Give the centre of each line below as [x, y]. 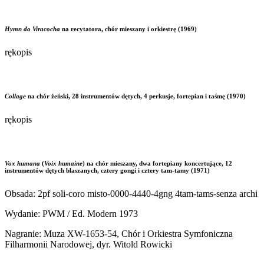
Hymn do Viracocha [33, 29]
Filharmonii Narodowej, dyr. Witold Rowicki [88, 244]
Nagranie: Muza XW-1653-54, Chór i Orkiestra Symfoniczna [119, 233]
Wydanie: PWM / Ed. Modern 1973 [71, 213]
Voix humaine [63, 163]
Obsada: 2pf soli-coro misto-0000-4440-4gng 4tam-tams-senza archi [131, 193]
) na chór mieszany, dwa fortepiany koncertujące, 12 [157, 163]
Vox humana [23, 163]
